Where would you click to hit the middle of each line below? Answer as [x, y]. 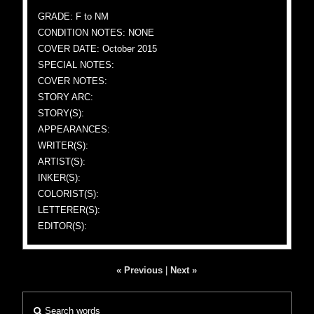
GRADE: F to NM [74, 16]
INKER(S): [60, 178]
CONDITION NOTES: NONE [96, 33]
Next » [184, 270]
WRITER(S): [63, 145]
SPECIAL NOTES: [76, 65]
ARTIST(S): [62, 162]
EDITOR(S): [63, 226]
